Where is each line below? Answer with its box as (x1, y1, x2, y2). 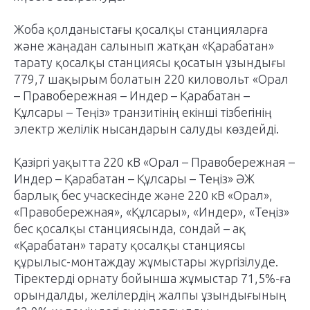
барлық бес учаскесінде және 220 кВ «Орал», (14, 188, 273, 202)
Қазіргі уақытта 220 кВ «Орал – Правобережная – (14, 155, 295, 169)
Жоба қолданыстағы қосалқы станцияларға (14, 22, 268, 36)
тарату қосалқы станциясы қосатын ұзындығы (14, 55, 286, 69)
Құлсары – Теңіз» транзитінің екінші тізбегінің (14, 105, 272, 119)
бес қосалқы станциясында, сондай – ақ (14, 221, 246, 235)
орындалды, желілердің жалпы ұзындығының (14, 288, 286, 302)
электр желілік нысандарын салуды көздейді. (14, 122, 279, 136)
